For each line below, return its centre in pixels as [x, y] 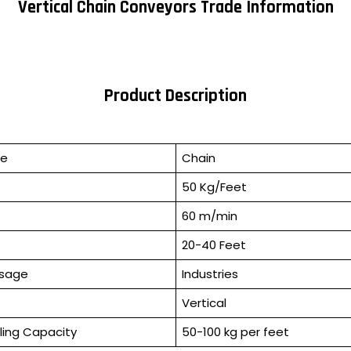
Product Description [175, 96]
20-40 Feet [213, 245]
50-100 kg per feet [235, 332]
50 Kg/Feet [214, 187]
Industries [210, 274]
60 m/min [209, 216]
